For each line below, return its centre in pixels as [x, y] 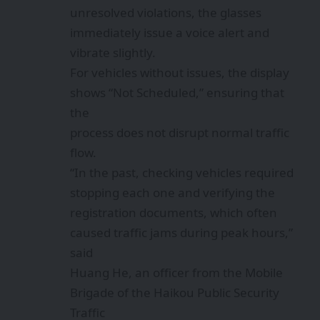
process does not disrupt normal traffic [180, 132]
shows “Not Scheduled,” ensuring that [177, 92]
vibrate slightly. [113, 52]
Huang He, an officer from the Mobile [176, 272]
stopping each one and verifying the [172, 192]
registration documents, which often [174, 212]
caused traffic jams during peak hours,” [181, 232]
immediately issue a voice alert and [170, 32]
